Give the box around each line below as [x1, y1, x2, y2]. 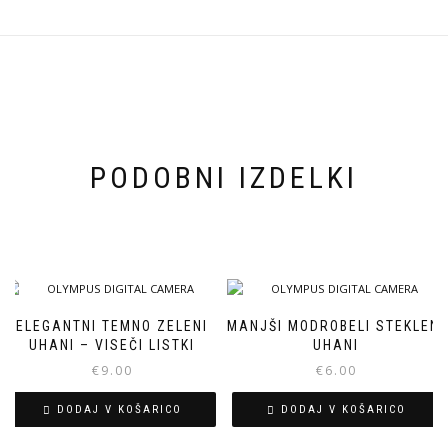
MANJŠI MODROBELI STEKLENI [227, 318, 445, 335]
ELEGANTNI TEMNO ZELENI [16, 318, 208, 335]
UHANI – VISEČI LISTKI [29, 337, 195, 354]
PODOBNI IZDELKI [90, 160, 358, 196]
